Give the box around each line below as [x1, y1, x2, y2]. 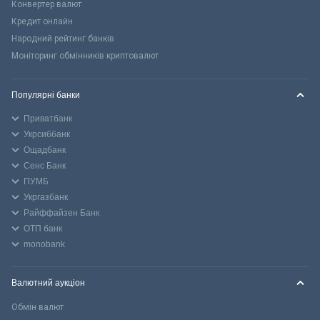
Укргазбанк [24, 191, 68, 202]
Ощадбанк [24, 144, 66, 155]
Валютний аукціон [11, 277, 85, 288]
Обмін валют [11, 301, 64, 312]
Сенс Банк [24, 160, 66, 171]
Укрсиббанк [24, 129, 70, 139]
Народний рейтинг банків [11, 33, 114, 44]
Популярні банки [11, 89, 80, 100]
